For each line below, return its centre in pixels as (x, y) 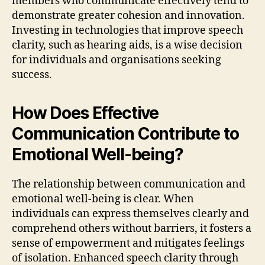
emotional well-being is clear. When (103, 199)
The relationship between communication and (129, 185)
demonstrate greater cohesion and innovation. (128, 16)
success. (32, 75)
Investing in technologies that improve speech (127, 31)
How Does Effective (85, 113)
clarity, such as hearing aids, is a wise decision (127, 46)
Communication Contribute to (125, 134)
